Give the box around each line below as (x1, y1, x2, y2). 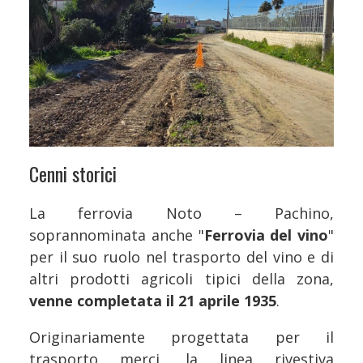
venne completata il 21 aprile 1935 (29, 290, 276, 310)
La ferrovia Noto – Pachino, (29, 203, 334, 223)
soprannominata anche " (29, 224, 204, 245)
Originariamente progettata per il (29, 327, 334, 347)
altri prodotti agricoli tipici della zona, (29, 268, 334, 288)
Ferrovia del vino (203, 224, 328, 245)
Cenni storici (29, 158, 117, 188)
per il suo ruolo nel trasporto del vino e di (29, 246, 334, 267)
